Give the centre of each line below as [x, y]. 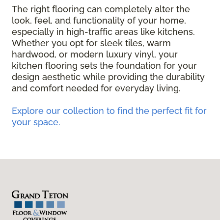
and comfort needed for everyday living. [97, 88]
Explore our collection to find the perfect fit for [109, 111]
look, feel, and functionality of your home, [99, 21]
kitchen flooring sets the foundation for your [104, 66]
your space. [36, 122]
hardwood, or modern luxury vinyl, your [95, 55]
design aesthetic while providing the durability [108, 77]
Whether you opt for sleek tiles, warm [91, 43]
